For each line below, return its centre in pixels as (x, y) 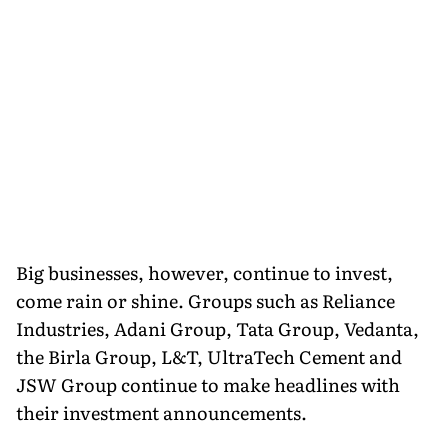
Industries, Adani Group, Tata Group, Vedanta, (217, 328)
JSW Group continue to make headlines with (208, 384)
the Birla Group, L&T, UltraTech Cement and (209, 356)
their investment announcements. (161, 412)
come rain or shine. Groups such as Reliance (205, 300)
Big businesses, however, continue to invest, (204, 272)
